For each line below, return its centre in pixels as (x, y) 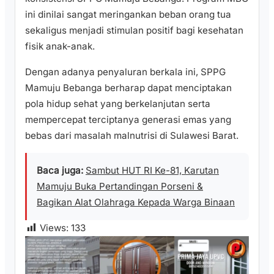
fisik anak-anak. (60, 46)
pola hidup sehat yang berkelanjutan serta (118, 103)
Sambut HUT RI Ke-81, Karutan (152, 170)
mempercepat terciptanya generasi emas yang (128, 119)
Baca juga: (60, 170)
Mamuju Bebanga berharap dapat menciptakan (128, 87)
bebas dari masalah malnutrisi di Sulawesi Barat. (132, 135)
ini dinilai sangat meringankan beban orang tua (128, 15)
